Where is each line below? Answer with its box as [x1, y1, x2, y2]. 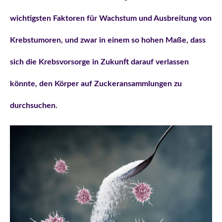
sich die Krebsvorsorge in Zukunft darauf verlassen [10, 58, 189, 66]
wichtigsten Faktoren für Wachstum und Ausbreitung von [10, 14, 212, 23]
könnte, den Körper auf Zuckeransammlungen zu [10, 80, 182, 88]
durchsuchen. [10, 102, 57, 110]
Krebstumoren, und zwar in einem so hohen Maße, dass [10, 36, 206, 45]
